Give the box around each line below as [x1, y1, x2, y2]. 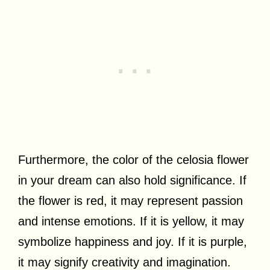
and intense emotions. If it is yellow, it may [18, 214, 244, 228]
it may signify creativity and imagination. [18, 255, 231, 269]
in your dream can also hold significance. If [18, 173, 246, 187]
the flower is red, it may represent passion [18, 193, 243, 207]
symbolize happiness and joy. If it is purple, [18, 234, 247, 248]
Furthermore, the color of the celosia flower [18, 152, 249, 166]
